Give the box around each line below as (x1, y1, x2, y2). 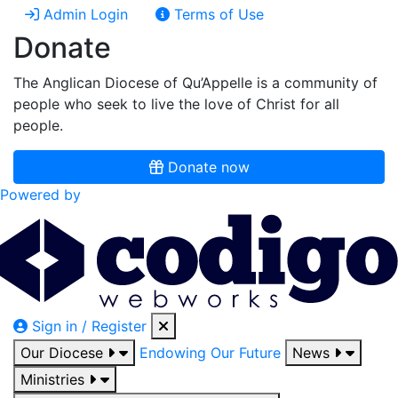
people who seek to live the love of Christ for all (13, 95, 339, 113)
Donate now (163, 158, 250, 176)
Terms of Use (170, 5, 264, 23)
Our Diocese (20, 344, 107, 362)
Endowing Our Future (139, 344, 281, 362)
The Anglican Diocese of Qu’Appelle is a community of (13, 74, 378, 92)
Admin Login (39, 5, 128, 23)
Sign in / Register (28, 317, 147, 336)
